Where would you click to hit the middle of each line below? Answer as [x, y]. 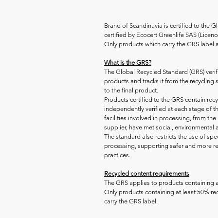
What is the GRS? [128, 63]
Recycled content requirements [147, 173]
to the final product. [131, 90]
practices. [117, 155]
